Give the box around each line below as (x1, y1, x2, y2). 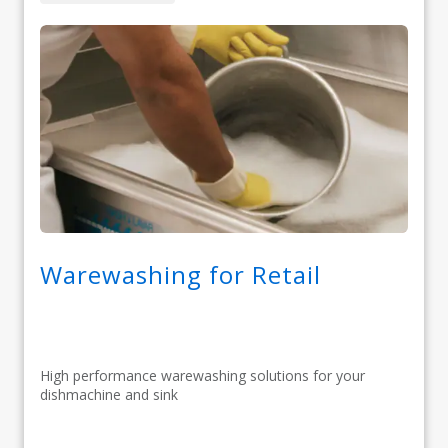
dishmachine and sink (40, 385, 178, 405)
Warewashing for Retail (40, 258, 321, 292)
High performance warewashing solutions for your (40, 366, 365, 386)
